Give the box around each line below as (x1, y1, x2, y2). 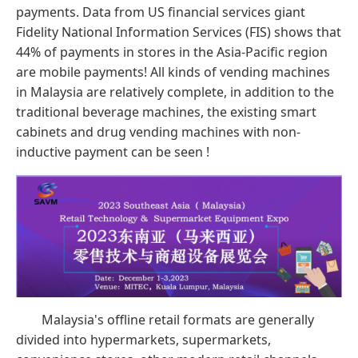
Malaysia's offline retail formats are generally (42, 310, 314, 328)
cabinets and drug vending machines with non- (16, 123, 300, 141)
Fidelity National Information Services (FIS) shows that (16, 23, 341, 42)
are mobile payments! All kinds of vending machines (16, 63, 330, 82)
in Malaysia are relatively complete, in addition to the (16, 83, 334, 101)
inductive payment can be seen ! (16, 143, 209, 161)
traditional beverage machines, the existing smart (16, 103, 316, 121)
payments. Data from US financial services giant (16, 3, 305, 22)
